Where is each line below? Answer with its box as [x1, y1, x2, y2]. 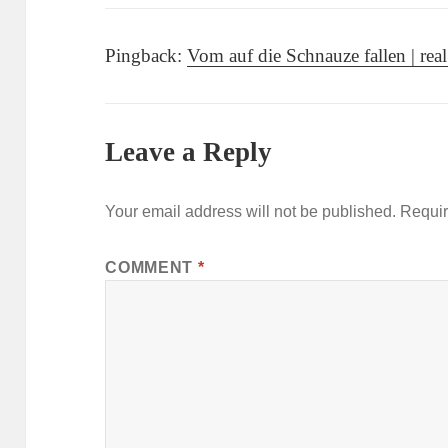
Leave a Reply [105, 137, 273, 168]
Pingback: [105, 45, 188, 67]
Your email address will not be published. [105, 203, 397, 221]
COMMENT [105, 259, 198, 277]
